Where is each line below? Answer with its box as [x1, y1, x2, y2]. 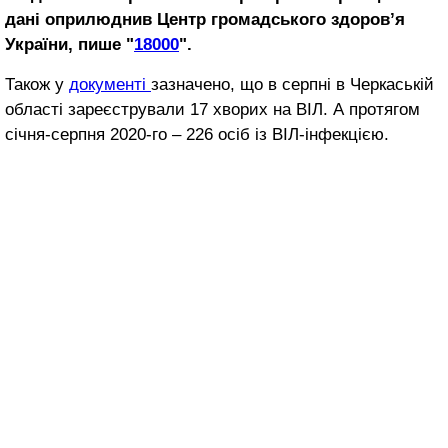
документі [69, 74, 151, 94]
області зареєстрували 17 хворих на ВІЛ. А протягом [5, 99, 420, 119]
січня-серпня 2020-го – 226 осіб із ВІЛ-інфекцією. [5, 124, 389, 144]
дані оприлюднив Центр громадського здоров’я [5, 9, 405, 29]
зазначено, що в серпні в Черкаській [151, 74, 434, 94]
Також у [5, 74, 69, 94]
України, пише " [5, 34, 134, 54]
